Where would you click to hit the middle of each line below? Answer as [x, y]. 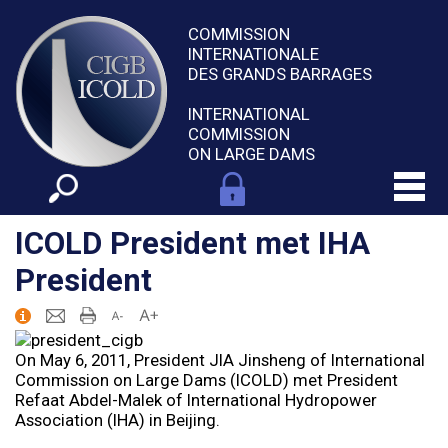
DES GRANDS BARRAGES [279, 73]
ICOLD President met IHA [192, 243]
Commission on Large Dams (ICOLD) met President [206, 380]
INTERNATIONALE [253, 53]
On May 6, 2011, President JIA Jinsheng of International [219, 360]
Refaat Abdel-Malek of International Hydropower [195, 400]
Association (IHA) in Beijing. [117, 420]
